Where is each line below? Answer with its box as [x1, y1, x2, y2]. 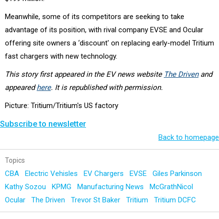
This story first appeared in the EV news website [5, 69, 164, 79]
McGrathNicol [150, 182, 195, 191]
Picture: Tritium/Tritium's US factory [5, 101, 118, 110]
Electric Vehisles [25, 169, 80, 178]
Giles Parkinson [153, 169, 204, 178]
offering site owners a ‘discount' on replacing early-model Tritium [5, 38, 214, 47]
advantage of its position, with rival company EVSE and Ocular [5, 25, 203, 34]
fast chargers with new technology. [5, 51, 117, 61]
